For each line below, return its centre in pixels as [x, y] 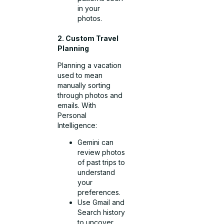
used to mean [80, 75]
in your [89, 8]
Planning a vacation [90, 65]
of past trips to [101, 162]
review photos [101, 152]
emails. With [77, 105]
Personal [72, 115]
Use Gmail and [101, 202]
